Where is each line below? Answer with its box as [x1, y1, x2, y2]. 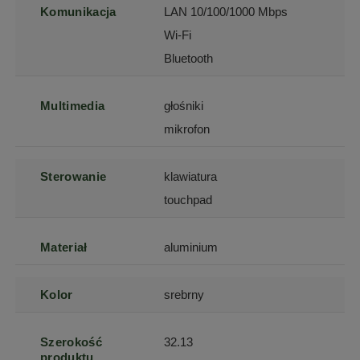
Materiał [40, 240, 88, 255]
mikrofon [164, 122, 211, 137]
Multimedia [40, 99, 105, 113]
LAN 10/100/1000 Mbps [164, 5, 288, 19]
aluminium [164, 240, 219, 255]
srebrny [164, 288, 205, 302]
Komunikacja [40, 5, 117, 19]
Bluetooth [164, 51, 214, 66]
